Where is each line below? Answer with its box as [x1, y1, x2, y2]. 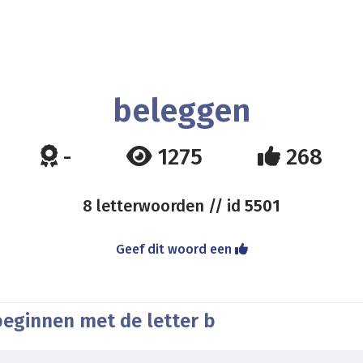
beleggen [112, 92, 251, 130]
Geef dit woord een [115, 241, 235, 257]
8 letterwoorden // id [83, 196, 245, 216]
